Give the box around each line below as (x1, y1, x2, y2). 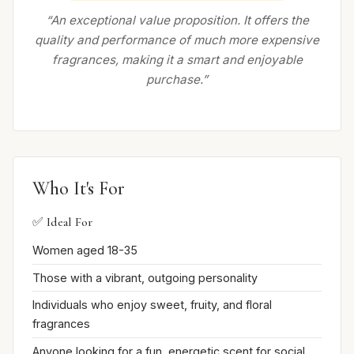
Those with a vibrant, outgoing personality (32, 270, 258, 284)
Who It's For (32, 177, 125, 201)
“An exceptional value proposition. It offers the (45, 13, 309, 28)
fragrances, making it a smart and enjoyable (51, 52, 303, 68)
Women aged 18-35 (32, 243, 137, 258)
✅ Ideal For (32, 214, 92, 231)
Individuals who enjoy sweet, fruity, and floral (32, 298, 272, 312)
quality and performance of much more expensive (35, 32, 319, 48)
